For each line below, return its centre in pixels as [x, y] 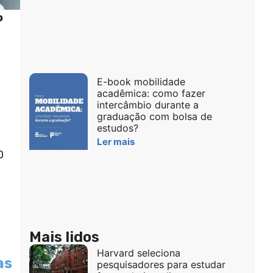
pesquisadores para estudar [161, 264]
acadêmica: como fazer [151, 94]
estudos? [117, 128]
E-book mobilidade [141, 82]
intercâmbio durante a [147, 105]
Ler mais [115, 142]
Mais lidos [64, 237]
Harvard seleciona [138, 253]
